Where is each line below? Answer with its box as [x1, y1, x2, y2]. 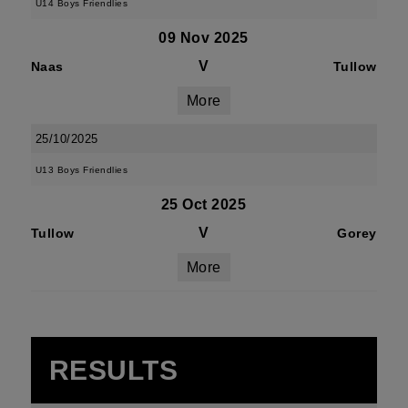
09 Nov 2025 [158, 30, 249, 46]
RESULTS [48, 355, 178, 385]
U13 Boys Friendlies [35, 165, 128, 175]
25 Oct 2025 [160, 197, 247, 212]
